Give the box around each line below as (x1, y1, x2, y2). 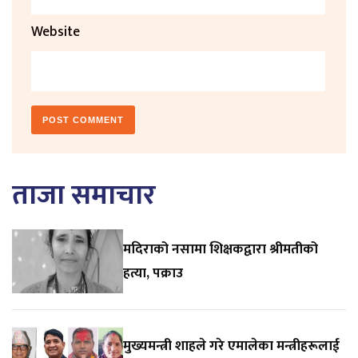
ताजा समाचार (12, 171, 156, 219)
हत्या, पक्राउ (123, 261, 184, 284)
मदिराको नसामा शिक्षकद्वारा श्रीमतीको (123, 237, 319, 261)
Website (31, 19, 80, 43)
